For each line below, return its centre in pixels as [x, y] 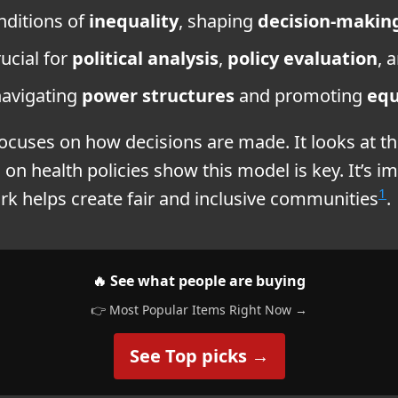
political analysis [145, 58]
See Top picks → [199, 355]
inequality [134, 20]
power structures [158, 95]
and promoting [301, 95]
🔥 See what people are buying [199, 280]
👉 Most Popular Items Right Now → [199, 309]
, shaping [218, 20]
